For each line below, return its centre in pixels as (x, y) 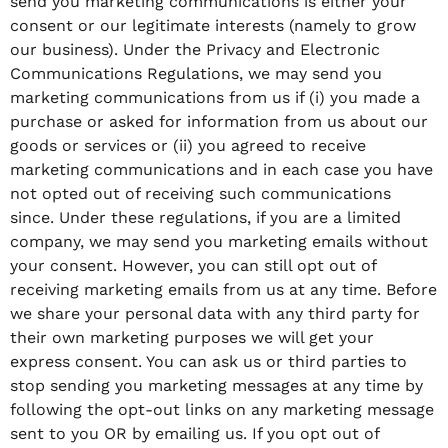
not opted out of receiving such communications (200, 193)
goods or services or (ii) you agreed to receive (188, 145)
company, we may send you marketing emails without (219, 241)
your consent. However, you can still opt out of (193, 265)
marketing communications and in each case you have (221, 169)
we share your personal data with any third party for (215, 313)
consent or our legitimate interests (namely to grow (213, 25)
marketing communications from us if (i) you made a (215, 97)
